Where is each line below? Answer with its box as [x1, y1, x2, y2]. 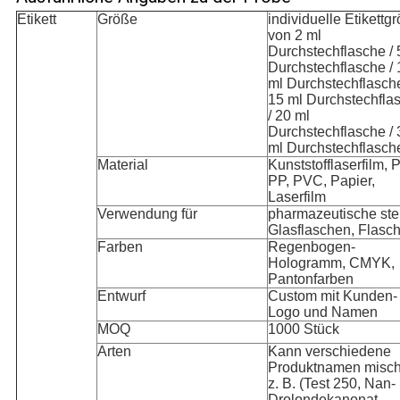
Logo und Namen [267, 304, 378, 321]
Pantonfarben [267, 271, 354, 287]
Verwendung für [96, 206, 197, 222]
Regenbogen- [267, 239, 355, 255]
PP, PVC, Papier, [267, 173, 375, 189]
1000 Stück [267, 321, 339, 337]
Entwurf [96, 288, 146, 304]
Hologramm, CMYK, [267, 255, 395, 271]
